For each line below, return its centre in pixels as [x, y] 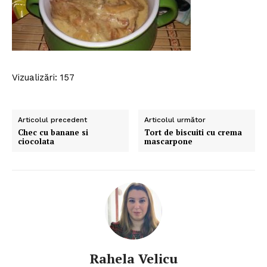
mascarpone [169, 142]
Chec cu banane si [53, 133]
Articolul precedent [52, 120]
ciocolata [36, 142]
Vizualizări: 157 [43, 78]
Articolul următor [175, 120]
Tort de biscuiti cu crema [193, 133]
